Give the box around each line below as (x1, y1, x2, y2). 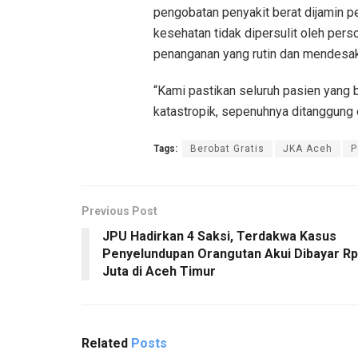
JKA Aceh (283, 142, 332, 154)
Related (82, 335, 128, 351)
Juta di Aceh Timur (102, 263, 216, 279)
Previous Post (82, 204, 157, 217)
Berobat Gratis (190, 142, 265, 154)
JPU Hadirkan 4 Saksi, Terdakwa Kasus (102, 228, 336, 244)
